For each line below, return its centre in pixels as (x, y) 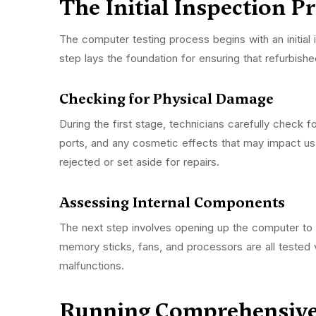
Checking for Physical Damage (168, 99)
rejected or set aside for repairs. (141, 162)
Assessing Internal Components (174, 203)
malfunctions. (93, 266)
